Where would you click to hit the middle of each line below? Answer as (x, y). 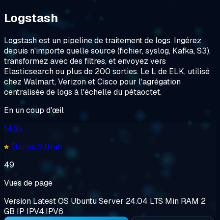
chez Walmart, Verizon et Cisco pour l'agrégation (92, 82)
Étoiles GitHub (36, 146)
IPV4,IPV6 (45, 211)
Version (18, 201)
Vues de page (28, 183)
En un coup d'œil (34, 110)
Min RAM (183, 201)
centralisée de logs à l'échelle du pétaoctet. (83, 92)
